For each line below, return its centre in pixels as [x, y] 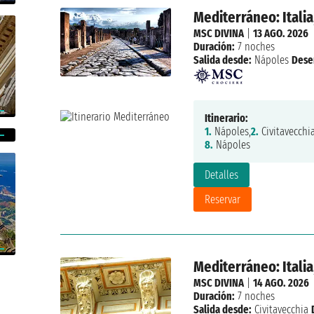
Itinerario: [226, 118]
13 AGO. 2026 [280, 34]
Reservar [222, 200]
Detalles [221, 175]
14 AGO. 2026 [281, 283]
